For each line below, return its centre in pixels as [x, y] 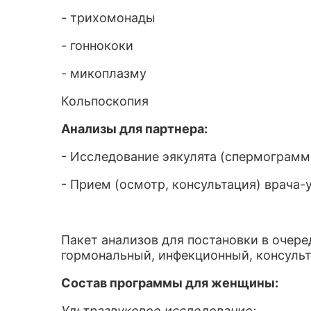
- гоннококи [97, 45]
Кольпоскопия [105, 101]
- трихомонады [108, 18]
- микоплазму [104, 73]
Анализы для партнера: [134, 129]
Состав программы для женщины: [170, 283]
